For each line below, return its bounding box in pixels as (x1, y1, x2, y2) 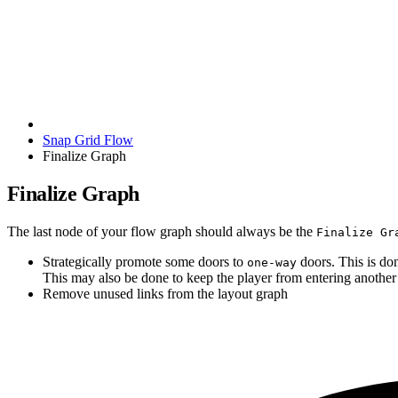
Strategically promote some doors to (43, 253, 247, 269)
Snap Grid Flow (43, 132, 133, 147)
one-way (247, 255, 297, 269)
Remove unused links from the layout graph (43, 285, 288, 301)
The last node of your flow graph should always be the (7, 223, 316, 239)
